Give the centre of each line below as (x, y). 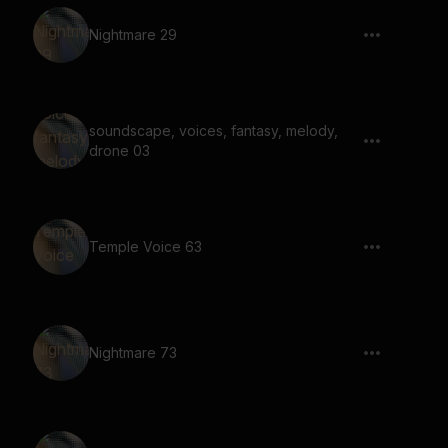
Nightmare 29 (133, 34)
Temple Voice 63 (145, 246)
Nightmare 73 (133, 352)
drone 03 (119, 150)
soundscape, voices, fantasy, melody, (213, 130)
